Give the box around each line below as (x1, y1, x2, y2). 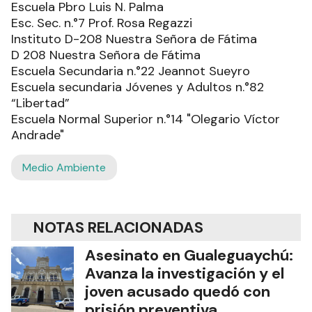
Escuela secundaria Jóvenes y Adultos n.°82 (11, 79, 264, 96)
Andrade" (11, 127, 64, 144)
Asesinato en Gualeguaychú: (85, 245, 293, 266)
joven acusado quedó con (85, 281, 270, 302)
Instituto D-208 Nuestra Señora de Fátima (11, 31, 257, 48)
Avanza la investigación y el (85, 263, 284, 284)
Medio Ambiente (22, 160, 106, 175)
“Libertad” (11, 95, 70, 112)
